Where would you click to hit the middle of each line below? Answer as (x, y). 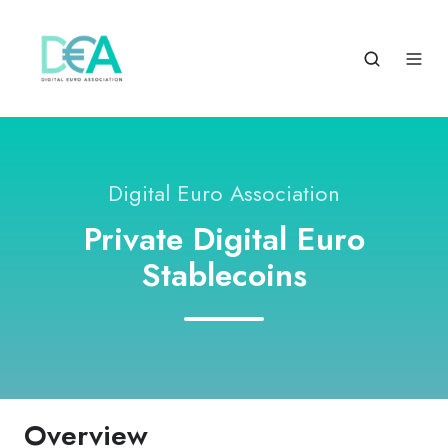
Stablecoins (224, 275)
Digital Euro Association (224, 194)
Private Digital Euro (224, 239)
